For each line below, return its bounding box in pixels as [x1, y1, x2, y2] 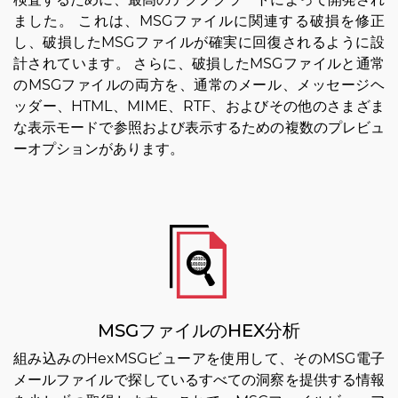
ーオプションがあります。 [13, 140, 184, 158]
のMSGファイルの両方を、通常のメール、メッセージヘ [13, 76, 385, 94]
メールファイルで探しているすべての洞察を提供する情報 [13, 371, 385, 389]
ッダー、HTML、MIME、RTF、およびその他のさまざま [13, 98, 385, 115]
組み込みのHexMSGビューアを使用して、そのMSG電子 [13, 350, 385, 368]
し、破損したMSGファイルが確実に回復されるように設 [13, 34, 385, 52]
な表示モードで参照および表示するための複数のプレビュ [13, 119, 385, 137]
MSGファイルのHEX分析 [98, 320, 300, 342]
